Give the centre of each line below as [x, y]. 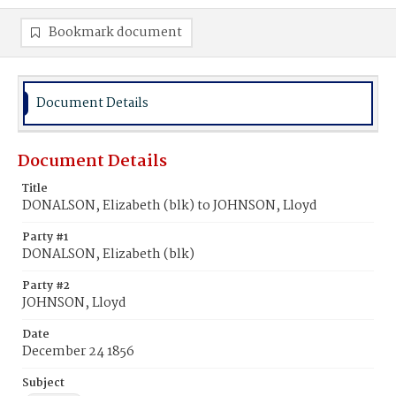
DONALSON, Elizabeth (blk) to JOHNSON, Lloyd [170, 206]
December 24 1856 [78, 352]
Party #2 [46, 286]
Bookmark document [115, 33]
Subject [43, 383]
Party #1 [45, 237]
